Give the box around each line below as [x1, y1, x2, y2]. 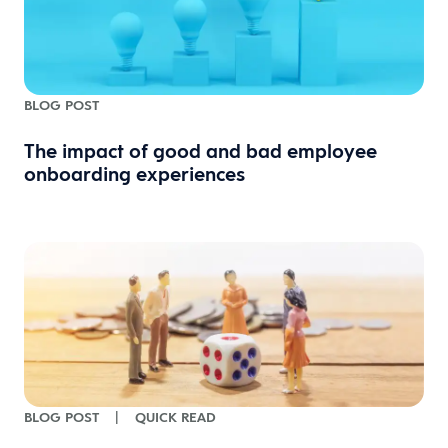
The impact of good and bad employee [24, 137, 377, 164]
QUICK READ [135, 408, 216, 427]
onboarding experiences [24, 160, 245, 187]
